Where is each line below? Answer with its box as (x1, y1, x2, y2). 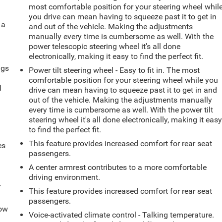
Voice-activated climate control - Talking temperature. (29, 210, 215, 220)
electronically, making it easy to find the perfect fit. (29, 51, 204, 61)
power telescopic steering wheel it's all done (29, 41, 181, 51)
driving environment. (29, 172, 101, 182)
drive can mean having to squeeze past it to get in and (29, 85, 218, 95)
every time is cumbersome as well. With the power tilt (29, 105, 214, 114)
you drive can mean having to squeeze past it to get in (29, 11, 217, 21)
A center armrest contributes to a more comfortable (29, 162, 207, 172)
